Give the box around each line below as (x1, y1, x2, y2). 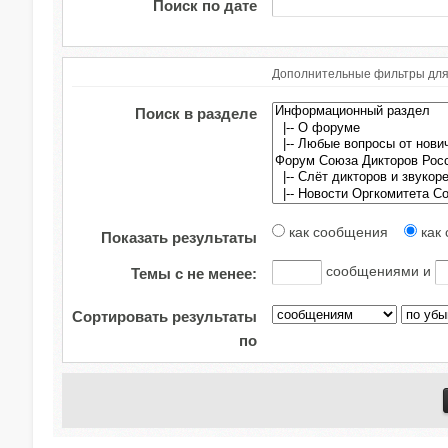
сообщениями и (322, 262, 435, 279)
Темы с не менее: (131, 264, 257, 282)
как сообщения (285, 223, 404, 240)
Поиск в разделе (135, 105, 257, 122)
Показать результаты (101, 228, 257, 246)
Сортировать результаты (72, 307, 257, 325)
